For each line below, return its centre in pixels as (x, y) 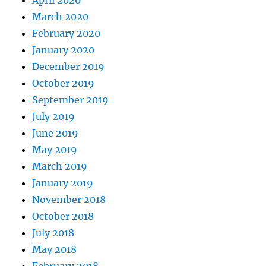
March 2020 (61, 17)
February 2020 (66, 34)
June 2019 (56, 133)
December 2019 (69, 67)
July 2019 (54, 117)
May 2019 (55, 150)
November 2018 (69, 200)
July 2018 (53, 233)
